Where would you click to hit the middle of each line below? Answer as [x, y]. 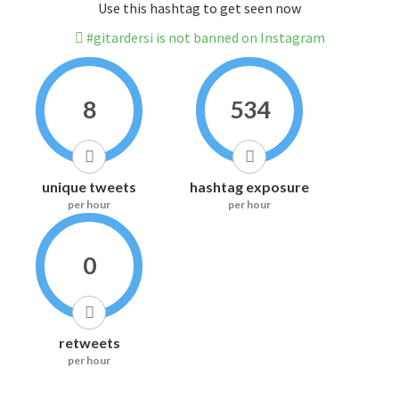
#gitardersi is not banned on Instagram [204, 38]
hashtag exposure [249, 187]
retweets [89, 343]
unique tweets [89, 187]
